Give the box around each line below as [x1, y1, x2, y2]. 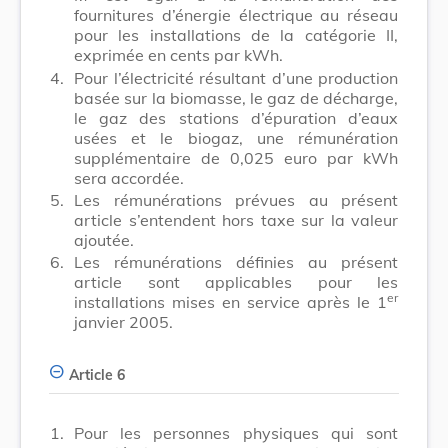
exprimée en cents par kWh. [74, 45, 283, 66]
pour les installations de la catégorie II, [74, 25, 398, 46]
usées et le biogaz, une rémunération [74, 127, 398, 148]
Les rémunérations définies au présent [74, 251, 398, 272]
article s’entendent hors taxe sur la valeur [74, 209, 398, 230]
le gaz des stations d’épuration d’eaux [74, 107, 398, 128]
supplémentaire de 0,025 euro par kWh [74, 147, 398, 168]
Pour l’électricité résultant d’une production [74, 67, 398, 88]
